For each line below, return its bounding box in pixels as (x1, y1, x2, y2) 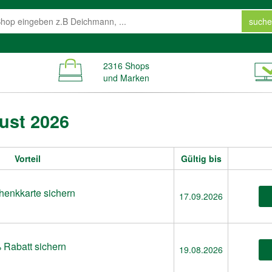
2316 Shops (103, 59, 149, 72)
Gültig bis (180, 152, 222, 165)
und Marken (103, 72, 149, 84)
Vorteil (14, 152, 41, 165)
